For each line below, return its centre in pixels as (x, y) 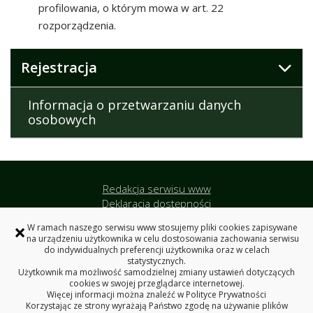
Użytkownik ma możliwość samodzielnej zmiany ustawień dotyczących (156, 272)
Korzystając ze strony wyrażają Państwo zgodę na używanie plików (156, 306)
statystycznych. (156, 261)
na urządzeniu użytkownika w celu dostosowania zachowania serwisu (162, 239)
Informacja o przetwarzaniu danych (134, 105)
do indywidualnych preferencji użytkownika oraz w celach (156, 250)
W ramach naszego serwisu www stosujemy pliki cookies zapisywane (162, 227)
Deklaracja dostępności (156, 203)
